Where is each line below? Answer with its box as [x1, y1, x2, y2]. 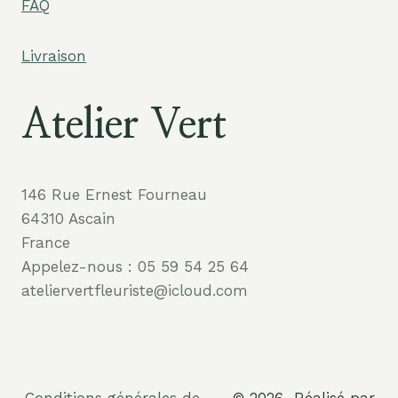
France [21, 234, 70, 252]
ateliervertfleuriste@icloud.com [21, 282, 248, 300]
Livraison [21, 47, 86, 66]
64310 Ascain [21, 210, 115, 228]
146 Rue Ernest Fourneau [21, 186, 207, 204]
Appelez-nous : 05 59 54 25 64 [21, 258, 249, 276]
